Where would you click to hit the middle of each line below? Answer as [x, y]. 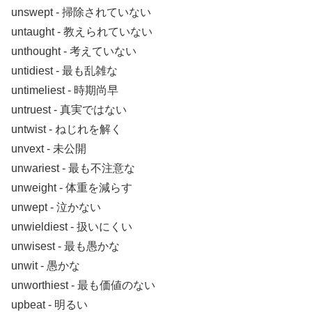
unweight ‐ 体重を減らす [72, 188]
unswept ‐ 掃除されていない [81, 13]
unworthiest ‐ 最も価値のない [83, 286]
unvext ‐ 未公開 [49, 149]
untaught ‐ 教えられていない [82, 32]
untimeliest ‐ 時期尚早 [65, 91]
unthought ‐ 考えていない [74, 52]
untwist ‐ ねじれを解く [67, 130]
